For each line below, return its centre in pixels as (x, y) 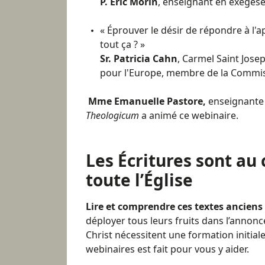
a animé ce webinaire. (189, 115)
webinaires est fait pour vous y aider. (167, 249)
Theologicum (112, 115)
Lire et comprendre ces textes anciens (174, 206)
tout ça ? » (122, 44)
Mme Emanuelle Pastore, (148, 101)
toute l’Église (139, 180)
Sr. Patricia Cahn (139, 58)
